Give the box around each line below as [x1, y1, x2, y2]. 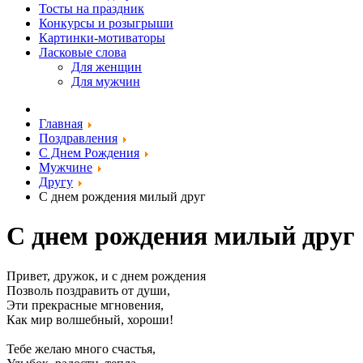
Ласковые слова [39, 45, 126, 59]
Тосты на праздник [39, 2, 144, 15]
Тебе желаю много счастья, [6, 341, 156, 356]
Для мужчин [71, 75, 140, 88]
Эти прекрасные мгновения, [6, 297, 164, 312]
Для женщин [71, 60, 142, 74]
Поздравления [39, 131, 117, 145]
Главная [39, 117, 83, 130]
